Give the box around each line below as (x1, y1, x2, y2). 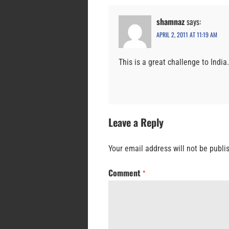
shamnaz (156, 15, 185, 28)
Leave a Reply (108, 114, 164, 130)
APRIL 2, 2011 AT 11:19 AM (156, 30, 217, 39)
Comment (108, 167, 143, 179)
